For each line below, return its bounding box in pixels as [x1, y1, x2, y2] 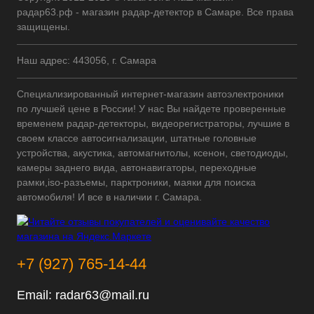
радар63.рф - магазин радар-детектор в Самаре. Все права [17, 6, 294, 18]
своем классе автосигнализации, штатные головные [17, 132, 257, 144]
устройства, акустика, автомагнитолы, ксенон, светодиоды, [17, 147, 288, 158]
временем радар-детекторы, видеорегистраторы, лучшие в [17, 118, 289, 129]
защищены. [17, 21, 70, 32]
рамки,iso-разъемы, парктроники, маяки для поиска [17, 177, 256, 188]
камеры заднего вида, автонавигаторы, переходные [17, 162, 257, 173]
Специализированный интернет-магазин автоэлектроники [17, 88, 284, 100]
